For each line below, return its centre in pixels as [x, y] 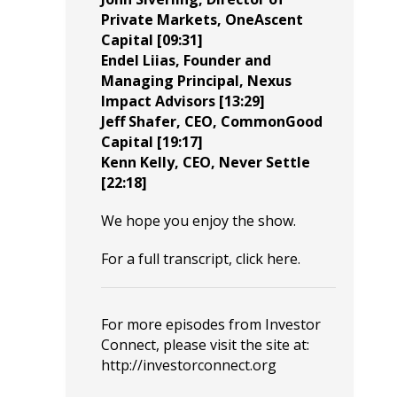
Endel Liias [138, 60]
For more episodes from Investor [211, 324]
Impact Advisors [158, 101]
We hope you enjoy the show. [198, 221]
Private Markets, [161, 19]
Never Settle [265, 162]
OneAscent [264, 19]
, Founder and [223, 60]
